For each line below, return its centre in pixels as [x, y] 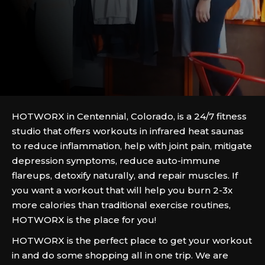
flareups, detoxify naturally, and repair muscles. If [125, 175]
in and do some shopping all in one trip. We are [120, 255]
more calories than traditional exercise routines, [121, 205]
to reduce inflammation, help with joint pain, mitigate [132, 146]
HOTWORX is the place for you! [84, 220]
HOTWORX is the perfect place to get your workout [132, 240]
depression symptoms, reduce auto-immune [116, 161]
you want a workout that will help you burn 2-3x [122, 190]
